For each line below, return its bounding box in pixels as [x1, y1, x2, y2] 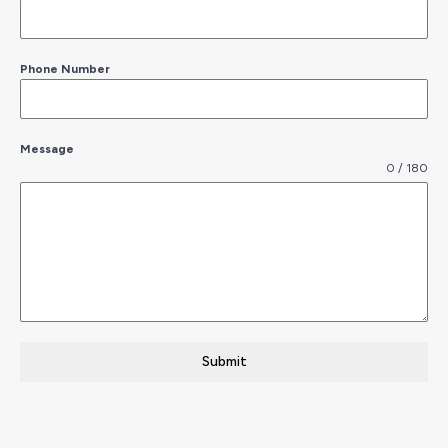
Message [20, 141, 74, 156]
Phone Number [20, 61, 110, 76]
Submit [201, 352, 247, 370]
